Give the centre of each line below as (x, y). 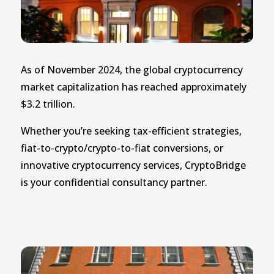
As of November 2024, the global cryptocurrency (131, 70)
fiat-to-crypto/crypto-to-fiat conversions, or (122, 148)
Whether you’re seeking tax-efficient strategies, (131, 131)
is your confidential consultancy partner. (114, 183)
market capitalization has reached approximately (133, 87)
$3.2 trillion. (48, 104)
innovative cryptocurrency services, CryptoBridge (133, 165)
